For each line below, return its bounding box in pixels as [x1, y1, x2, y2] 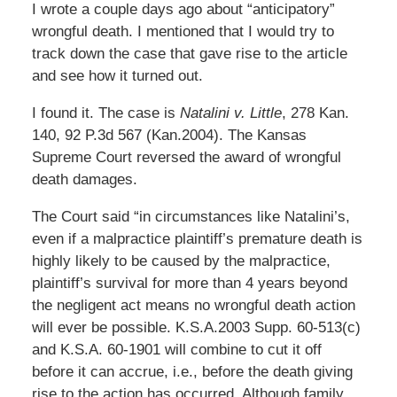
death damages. [31, 170, 137, 188]
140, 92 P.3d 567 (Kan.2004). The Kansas [31, 126, 307, 144]
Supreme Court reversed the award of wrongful [31, 148, 341, 166]
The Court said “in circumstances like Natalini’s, [31, 207, 350, 225]
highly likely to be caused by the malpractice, [31, 252, 331, 269]
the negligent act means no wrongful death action [31, 296, 355, 314]
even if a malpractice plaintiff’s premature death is [31, 230, 362, 247]
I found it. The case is [31, 104, 180, 121]
